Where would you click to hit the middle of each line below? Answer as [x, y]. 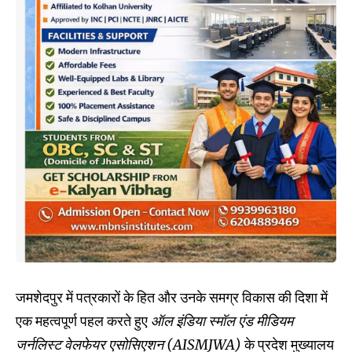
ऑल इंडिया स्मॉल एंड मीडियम [222, 321]
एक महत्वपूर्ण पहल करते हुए [83, 321]
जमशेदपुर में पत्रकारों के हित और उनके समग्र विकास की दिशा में [172, 297]
